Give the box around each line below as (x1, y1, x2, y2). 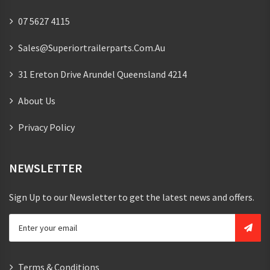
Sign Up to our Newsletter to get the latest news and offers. (9, 190, 254, 203)
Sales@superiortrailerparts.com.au (18, 41, 165, 54)
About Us (18, 94, 55, 107)
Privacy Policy (18, 121, 75, 133)
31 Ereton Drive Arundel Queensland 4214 (18, 67, 187, 80)
